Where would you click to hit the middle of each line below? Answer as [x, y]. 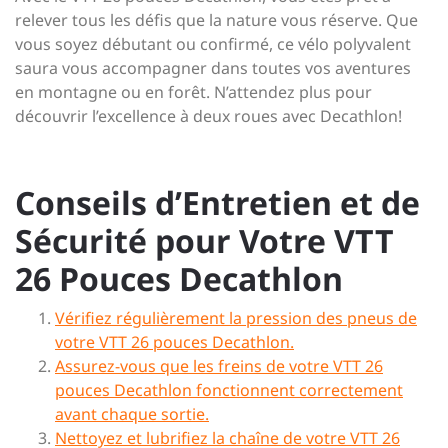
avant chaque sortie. [132, 414]
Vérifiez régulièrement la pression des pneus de [236, 318]
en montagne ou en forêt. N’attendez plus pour [193, 92]
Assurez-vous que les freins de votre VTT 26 [219, 366]
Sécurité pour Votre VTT [204, 240]
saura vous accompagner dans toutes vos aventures [213, 68]
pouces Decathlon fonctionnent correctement [229, 390]
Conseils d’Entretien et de [217, 202]
